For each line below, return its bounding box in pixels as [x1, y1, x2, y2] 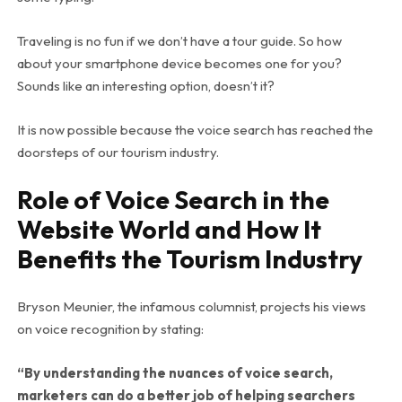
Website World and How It [16, 213, 321, 245]
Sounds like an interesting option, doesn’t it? [16, 76, 275, 94]
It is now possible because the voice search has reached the [16, 120, 373, 138]
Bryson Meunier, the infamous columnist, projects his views [16, 297, 366, 315]
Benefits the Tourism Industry [16, 242, 363, 275]
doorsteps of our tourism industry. [16, 143, 219, 161]
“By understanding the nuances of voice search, [16, 363, 333, 381]
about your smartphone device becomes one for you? [16, 54, 342, 72]
